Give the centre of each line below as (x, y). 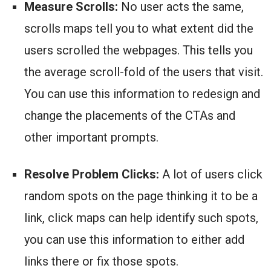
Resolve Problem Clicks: (92, 175)
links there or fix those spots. (101, 262)
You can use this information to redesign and (142, 94)
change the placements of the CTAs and (130, 116)
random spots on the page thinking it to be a (141, 196)
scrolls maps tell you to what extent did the (139, 29)
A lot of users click (211, 175)
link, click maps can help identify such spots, (141, 218)
